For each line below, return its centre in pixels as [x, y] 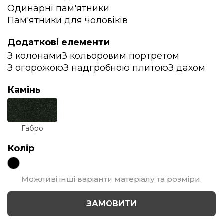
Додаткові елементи [58, 42]
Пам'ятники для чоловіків [68, 20]
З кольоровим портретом [120, 56]
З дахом [187, 67]
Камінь [24, 89]
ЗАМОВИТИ [111, 204]
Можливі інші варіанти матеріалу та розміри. [111, 179]
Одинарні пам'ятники [58, 8]
